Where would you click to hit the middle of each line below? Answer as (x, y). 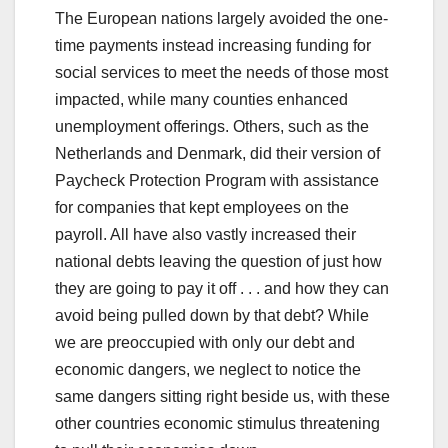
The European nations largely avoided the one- (221, 19)
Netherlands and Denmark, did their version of (217, 154)
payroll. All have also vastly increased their (205, 235)
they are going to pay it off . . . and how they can (222, 289)
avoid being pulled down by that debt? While (212, 316)
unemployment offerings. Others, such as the (212, 127)
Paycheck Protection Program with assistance (217, 181)
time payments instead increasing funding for (213, 46)
